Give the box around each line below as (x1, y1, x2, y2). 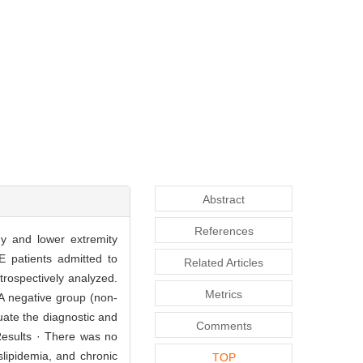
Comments (195, 318, 252, 332)
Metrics (205, 287, 242, 301)
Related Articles (184, 255, 263, 269)
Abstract (203, 192, 245, 206)
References (194, 224, 254, 237)
